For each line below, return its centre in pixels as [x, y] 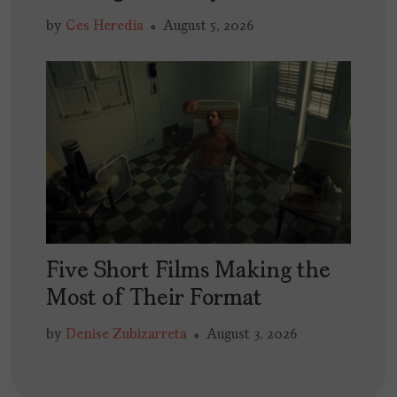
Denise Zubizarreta [126, 335]
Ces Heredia [105, 26]
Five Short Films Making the [188, 272]
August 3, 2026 [252, 335]
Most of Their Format [154, 300]
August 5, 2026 [208, 26]
